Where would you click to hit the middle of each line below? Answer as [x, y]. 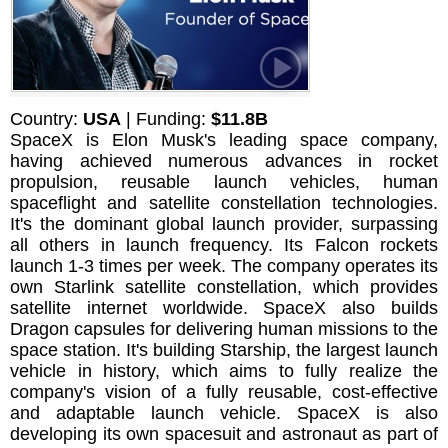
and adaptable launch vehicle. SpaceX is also [224, 413]
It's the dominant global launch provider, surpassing [224, 224]
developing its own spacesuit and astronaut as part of [224, 434]
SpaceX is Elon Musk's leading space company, [224, 140]
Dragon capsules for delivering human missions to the [224, 329]
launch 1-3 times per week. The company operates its [224, 266]
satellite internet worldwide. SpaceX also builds [224, 308]
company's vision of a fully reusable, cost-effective [224, 392]
